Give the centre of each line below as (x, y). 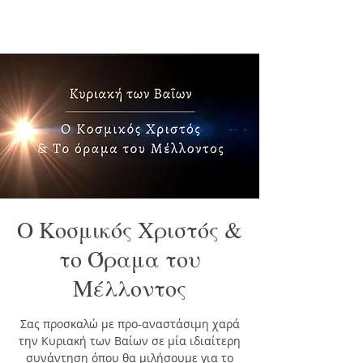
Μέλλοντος (130, 288)
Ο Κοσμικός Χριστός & (130, 229)
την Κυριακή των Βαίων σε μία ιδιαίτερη (130, 341)
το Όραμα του (130, 258)
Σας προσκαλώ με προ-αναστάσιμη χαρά (130, 324)
